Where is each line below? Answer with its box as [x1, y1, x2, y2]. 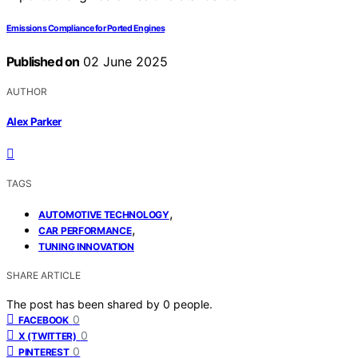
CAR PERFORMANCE [38, 225, 132, 237]
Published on [6, 53, 80, 70]
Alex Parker [6, 115, 62, 129]
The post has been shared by [6, 297, 163, 312]
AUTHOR [6, 85, 47, 97]
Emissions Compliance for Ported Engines [6, 22, 165, 34]
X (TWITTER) [18, 330, 77, 343]
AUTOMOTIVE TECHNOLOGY [38, 209, 169, 221]
